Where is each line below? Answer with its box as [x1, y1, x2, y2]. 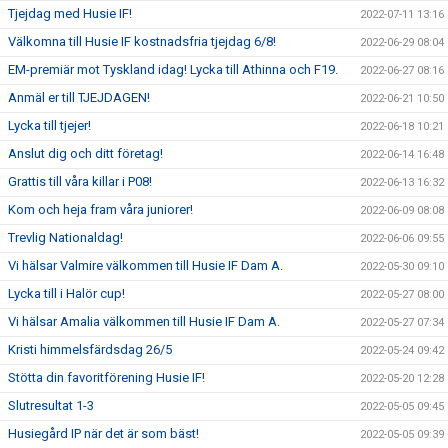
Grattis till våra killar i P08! [8, 174, 152, 189]
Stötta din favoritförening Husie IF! [8, 370, 205, 385]
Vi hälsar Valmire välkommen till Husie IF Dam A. [8, 258, 283, 273]
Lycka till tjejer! [8, 118, 91, 133]
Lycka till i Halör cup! [8, 286, 125, 301]
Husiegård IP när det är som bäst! [8, 426, 199, 441]
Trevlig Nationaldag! [8, 230, 123, 245]
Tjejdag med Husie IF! [8, 6, 132, 21]
